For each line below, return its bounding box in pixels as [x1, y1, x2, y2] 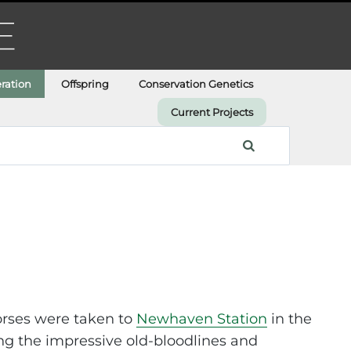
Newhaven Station [136, 310, 268, 328]
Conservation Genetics [139, 77, 254, 90]
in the [267, 310, 313, 328]
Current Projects [171, 105, 254, 118]
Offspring [61, 77, 110, 90]
